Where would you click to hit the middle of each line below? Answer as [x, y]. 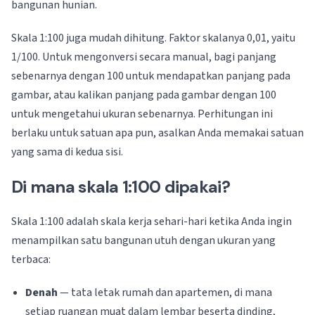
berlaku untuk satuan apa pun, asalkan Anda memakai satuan [157, 133]
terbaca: [31, 259]
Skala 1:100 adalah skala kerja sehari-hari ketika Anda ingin [152, 221]
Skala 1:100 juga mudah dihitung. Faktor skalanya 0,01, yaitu [153, 38]
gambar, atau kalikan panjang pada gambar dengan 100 [144, 95]
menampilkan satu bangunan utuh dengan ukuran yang [143, 240]
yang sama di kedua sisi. [67, 152]
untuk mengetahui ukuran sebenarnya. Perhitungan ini [142, 114]
